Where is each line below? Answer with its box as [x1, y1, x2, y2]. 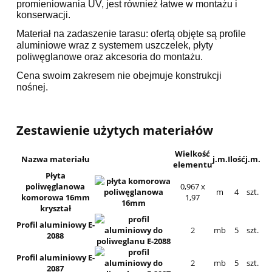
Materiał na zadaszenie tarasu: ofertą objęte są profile [16, 29, 246, 39]
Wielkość [175, 148, 211, 160]
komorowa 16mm [21, 192, 90, 203]
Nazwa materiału [21, 154, 90, 165]
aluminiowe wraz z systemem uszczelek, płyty [16, 40, 213, 51]
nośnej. [16, 82, 50, 93]
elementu [172, 159, 212, 171]
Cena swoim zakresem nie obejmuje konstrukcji [16, 70, 222, 81]
